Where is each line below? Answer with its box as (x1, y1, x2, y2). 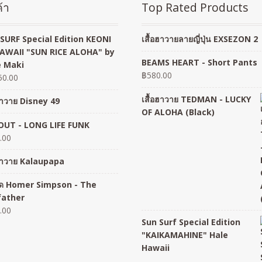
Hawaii (142, 242, 170, 254)
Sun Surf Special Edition (142, 216, 241, 228)
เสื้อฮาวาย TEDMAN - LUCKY (142, 93, 251, 105)
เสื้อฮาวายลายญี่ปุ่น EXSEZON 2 (142, 33, 258, 45)
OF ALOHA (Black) (142, 106, 215, 118)
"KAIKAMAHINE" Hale (142, 229, 229, 241)
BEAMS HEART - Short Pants (142, 57, 258, 68)
